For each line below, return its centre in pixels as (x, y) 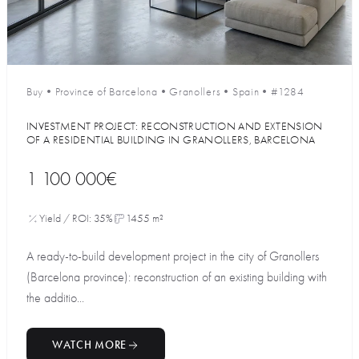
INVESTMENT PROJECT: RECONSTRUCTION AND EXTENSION (175, 126)
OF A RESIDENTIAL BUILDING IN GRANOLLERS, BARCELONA (171, 139)
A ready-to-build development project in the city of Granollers (173, 256)
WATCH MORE (89, 345)
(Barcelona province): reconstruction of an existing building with (177, 277)
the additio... (55, 298)
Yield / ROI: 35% (76, 218)
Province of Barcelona (106, 91)
